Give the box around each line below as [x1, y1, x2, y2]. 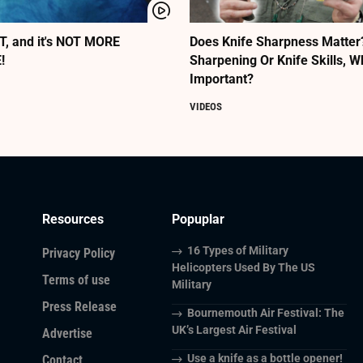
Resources [42, 211, 104, 228]
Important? [190, 71, 254, 88]
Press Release [42, 299, 117, 315]
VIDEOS [190, 100, 222, 113]
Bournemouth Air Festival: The [186, 306, 344, 320]
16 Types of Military [186, 244, 288, 258]
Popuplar [172, 211, 224, 228]
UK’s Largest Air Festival [172, 323, 297, 337]
